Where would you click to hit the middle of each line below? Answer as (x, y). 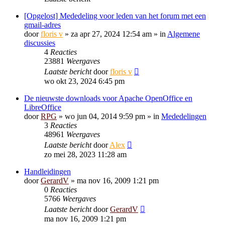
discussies (40, 43)
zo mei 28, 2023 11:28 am (85, 154)
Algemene (184, 34)
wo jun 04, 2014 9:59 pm (105, 116)
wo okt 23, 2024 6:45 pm (84, 81)
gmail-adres (42, 25)
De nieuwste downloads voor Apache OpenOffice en (108, 98)
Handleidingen (47, 172)
